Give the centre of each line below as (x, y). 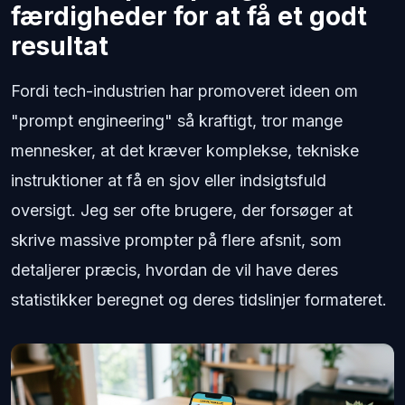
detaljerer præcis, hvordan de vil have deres (174, 269)
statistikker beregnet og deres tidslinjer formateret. (199, 299)
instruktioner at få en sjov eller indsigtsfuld (169, 180)
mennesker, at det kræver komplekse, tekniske (185, 150)
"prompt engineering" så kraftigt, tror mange (177, 120)
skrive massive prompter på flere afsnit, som (176, 240)
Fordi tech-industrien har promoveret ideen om (184, 90)
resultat (60, 46)
